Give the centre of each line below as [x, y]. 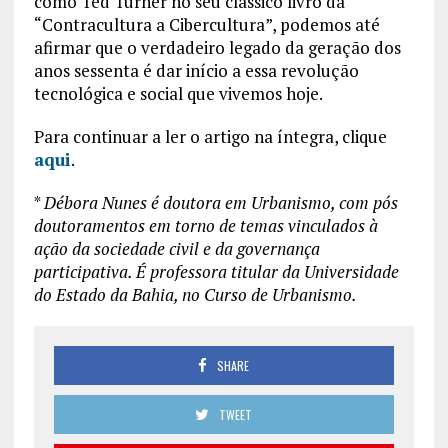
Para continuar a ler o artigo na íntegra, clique [210, 136]
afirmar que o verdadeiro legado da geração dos [217, 47]
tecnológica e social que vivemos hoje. [178, 93]
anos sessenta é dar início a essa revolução [196, 70]
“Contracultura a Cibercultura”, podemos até [206, 24]
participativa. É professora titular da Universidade [216, 271]
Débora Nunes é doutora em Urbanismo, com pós [220, 202]
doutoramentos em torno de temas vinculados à [205, 225]
